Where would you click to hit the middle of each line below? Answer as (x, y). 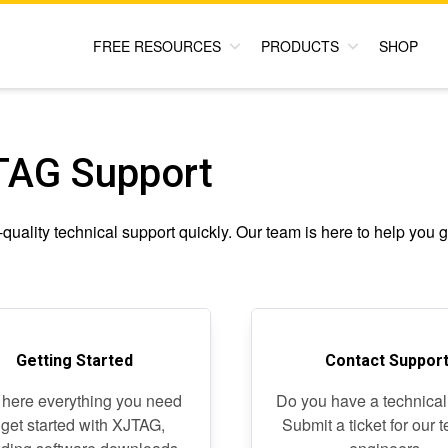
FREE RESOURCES (157, 46)
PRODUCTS (300, 46)
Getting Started (74, 360)
